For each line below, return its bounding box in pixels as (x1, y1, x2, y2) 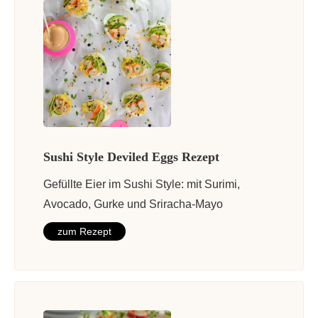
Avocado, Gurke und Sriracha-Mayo (43, 198, 223, 211)
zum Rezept (57, 226, 111, 238)
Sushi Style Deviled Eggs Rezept (43, 150, 219, 165)
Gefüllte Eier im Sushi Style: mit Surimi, (43, 178, 240, 191)
